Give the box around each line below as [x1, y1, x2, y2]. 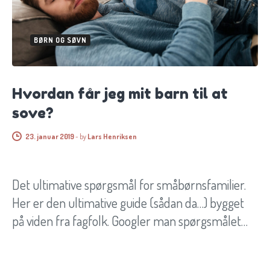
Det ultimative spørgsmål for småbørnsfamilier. [12, 176, 246, 193]
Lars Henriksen [87, 132, 137, 142]
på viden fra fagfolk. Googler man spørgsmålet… [12, 212, 248, 230]
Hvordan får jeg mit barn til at [12, 85, 228, 103]
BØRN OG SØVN [34, 36, 87, 45]
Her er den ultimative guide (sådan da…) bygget [12, 194, 244, 212]
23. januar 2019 [25, 132, 74, 142]
